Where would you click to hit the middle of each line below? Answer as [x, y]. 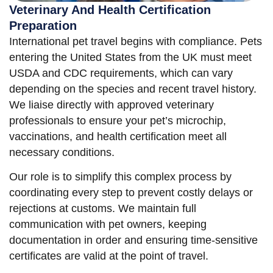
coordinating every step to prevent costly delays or [131, 193]
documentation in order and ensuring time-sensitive [133, 240]
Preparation [43, 26]
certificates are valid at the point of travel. [109, 256]
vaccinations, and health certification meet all [118, 137]
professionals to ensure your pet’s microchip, [118, 121]
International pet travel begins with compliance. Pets [136, 42]
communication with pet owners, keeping [108, 225]
